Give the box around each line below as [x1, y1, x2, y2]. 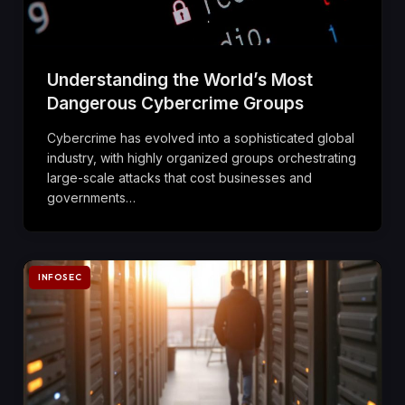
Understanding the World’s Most [47, 69, 313, 90]
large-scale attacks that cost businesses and [47, 169, 312, 185]
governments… [47, 189, 136, 205]
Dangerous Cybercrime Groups [47, 92, 304, 114]
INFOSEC [38, 270, 82, 283]
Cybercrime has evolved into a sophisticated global [47, 129, 354, 146]
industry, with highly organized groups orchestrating [47, 149, 356, 165]
